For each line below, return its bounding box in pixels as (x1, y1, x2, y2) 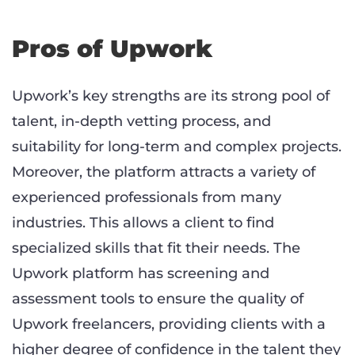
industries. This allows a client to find (12, 213, 274, 231)
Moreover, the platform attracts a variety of (12, 162, 315, 181)
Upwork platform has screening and (12, 264, 269, 282)
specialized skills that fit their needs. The (12, 239, 300, 257)
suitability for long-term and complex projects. (12, 137, 342, 155)
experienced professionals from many (12, 188, 281, 206)
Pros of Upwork (12, 33, 212, 63)
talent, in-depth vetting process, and (12, 112, 271, 130)
